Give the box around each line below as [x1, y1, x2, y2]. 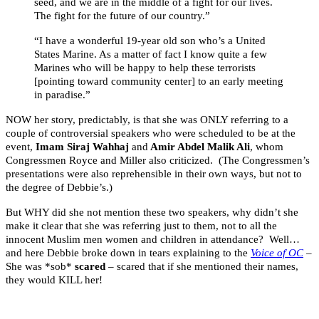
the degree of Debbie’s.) [6, 182, 113, 194]
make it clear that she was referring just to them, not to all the [6, 220, 277, 232]
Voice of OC [251, 247, 303, 259]
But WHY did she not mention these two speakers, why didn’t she [6, 206, 298, 219]
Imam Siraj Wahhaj [36, 141, 132, 153]
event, [6, 141, 36, 153]
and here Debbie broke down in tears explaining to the [6, 247, 251, 259]
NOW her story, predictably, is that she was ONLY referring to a [6, 114, 288, 126]
